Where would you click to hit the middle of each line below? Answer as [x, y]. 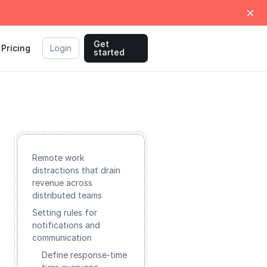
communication [62, 237]
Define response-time [84, 255]
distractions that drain [76, 170]
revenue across [62, 183]
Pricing [16, 48]
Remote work [58, 158]
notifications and [66, 225]
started [109, 52]
